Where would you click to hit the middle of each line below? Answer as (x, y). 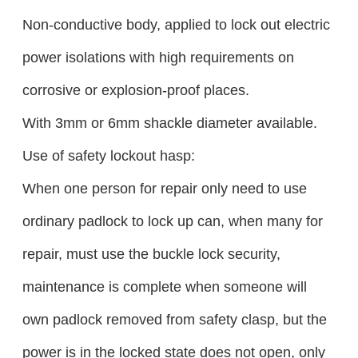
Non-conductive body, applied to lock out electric (176, 25)
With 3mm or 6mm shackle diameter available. (169, 123)
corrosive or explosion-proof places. (135, 90)
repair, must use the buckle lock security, (151, 254)
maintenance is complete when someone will (164, 287)
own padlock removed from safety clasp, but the (174, 320)
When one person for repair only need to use (164, 189)
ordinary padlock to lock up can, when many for (172, 221)
